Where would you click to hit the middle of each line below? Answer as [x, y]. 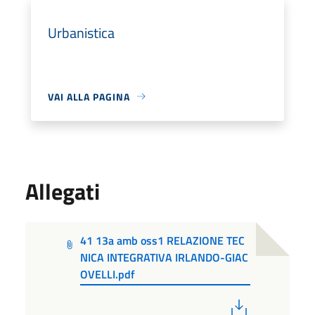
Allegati [63, 191]
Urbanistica [81, 32]
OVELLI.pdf [108, 274]
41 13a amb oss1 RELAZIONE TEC [163, 240]
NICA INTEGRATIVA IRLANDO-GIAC [165, 257]
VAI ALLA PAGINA [89, 96]
